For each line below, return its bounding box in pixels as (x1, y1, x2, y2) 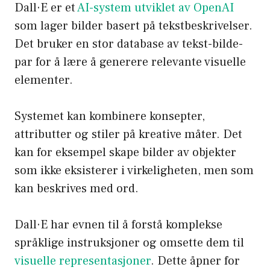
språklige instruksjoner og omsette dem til (14, 235, 244, 251)
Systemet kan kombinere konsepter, (14, 108, 205, 125)
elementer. (14, 72, 73, 89)
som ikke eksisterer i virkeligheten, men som (14, 163, 254, 179)
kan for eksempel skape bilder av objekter (14, 145, 236, 161)
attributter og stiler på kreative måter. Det (14, 127, 242, 143)
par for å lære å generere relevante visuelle (14, 54, 246, 71)
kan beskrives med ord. (14, 181, 139, 197)
